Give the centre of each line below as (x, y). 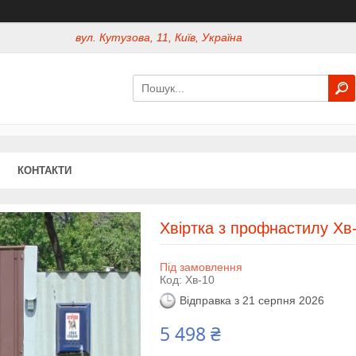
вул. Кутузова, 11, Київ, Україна (159, 38)
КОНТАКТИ (44, 170)
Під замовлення (201, 267)
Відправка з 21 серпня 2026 (252, 301)
